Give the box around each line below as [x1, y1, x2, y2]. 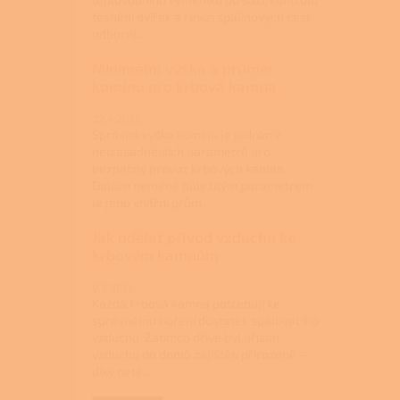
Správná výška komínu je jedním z [92, 126, 281, 142]
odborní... [92, 25, 144, 41]
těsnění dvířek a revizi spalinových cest [92, 8, 311, 24]
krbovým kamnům [92, 245, 219, 263]
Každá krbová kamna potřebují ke [92, 295, 280, 311]
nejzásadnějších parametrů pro [92, 143, 271, 159]
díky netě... [92, 362, 151, 379]
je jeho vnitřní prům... [92, 194, 210, 210]
